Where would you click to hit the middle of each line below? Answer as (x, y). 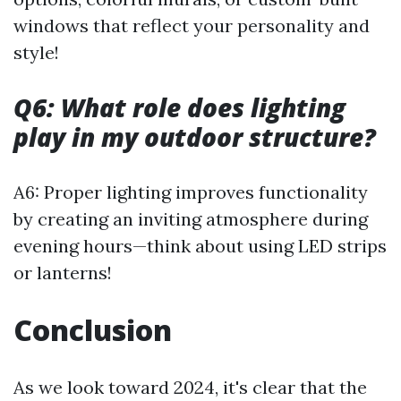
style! (36, 53)
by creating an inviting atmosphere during (191, 219)
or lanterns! (63, 273)
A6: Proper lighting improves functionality (191, 192)
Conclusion (93, 330)
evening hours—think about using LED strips (200, 246)
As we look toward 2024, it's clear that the (190, 388)
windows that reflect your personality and (192, 26)
